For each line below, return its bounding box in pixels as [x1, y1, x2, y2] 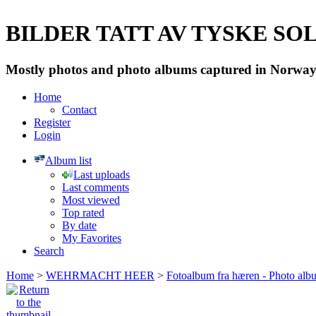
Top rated [62, 206, 104, 219]
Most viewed [62, 193, 120, 206]
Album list [45, 154, 92, 166]
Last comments [62, 181, 129, 193]
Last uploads [73, 168, 130, 181]
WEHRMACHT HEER [46, 269, 154, 281]
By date [62, 219, 97, 231]
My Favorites [62, 231, 121, 244]
